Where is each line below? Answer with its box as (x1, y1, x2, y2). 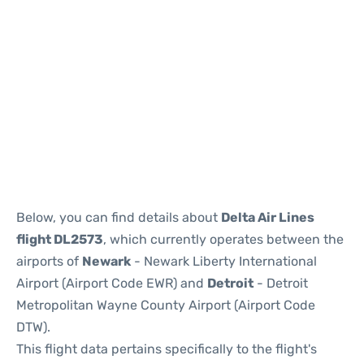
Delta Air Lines (221, 210, 314, 225)
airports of (16, 253, 82, 269)
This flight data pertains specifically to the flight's (16, 341, 317, 357)
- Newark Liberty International (131, 253, 317, 269)
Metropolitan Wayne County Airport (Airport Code (16, 297, 315, 313)
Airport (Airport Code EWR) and (16, 275, 207, 291)
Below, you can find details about (16, 210, 221, 225)
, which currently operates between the (103, 232, 344, 247)
